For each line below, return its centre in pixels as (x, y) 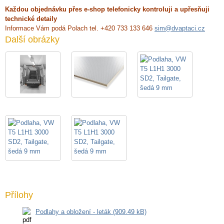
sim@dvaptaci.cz (180, 28)
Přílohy (19, 195)
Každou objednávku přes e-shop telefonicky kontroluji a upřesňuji (107, 9)
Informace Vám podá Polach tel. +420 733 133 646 (80, 28)
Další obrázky (32, 39)
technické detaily (31, 19)
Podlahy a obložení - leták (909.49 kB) (91, 212)
